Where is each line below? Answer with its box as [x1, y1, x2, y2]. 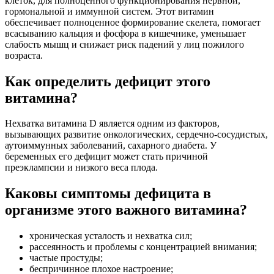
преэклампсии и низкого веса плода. [5, 162, 158, 173]
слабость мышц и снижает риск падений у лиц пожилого [5, 39, 244, 50]
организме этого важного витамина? [5, 202, 247, 218]
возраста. [5, 50, 43, 61]
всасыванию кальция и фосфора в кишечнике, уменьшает [5, 28, 246, 39]
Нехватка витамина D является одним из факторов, [5, 118, 220, 129]
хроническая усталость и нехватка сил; [29, 231, 192, 242]
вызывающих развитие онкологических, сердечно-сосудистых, [5, 129, 268, 140]
